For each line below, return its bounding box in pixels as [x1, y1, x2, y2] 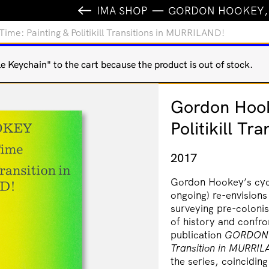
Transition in [171, 241, 229, 255]
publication [171, 228, 225, 241]
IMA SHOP [97, 4, 148, 17]
